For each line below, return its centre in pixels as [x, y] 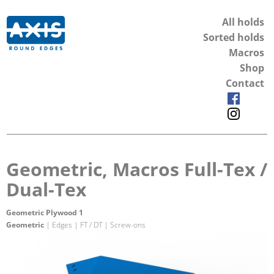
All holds [243, 22]
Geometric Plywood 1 [45, 212]
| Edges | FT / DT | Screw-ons [95, 224]
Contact [245, 83]
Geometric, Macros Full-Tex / [137, 169]
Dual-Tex [46, 189]
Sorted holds [234, 37]
